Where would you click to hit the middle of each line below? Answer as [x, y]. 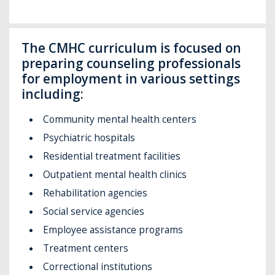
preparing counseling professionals [131, 64]
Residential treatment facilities [112, 156]
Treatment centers [86, 248]
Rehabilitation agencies [95, 193]
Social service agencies [94, 211]
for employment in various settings [131, 79]
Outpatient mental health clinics [115, 174]
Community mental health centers [120, 119]
